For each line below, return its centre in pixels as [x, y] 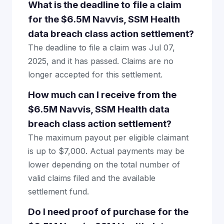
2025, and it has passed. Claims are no [101, 61]
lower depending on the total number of [104, 164]
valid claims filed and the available [92, 178]
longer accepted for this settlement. [95, 74]
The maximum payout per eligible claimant [108, 137]
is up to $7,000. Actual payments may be [106, 151]
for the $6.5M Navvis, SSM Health [104, 19]
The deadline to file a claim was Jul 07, [101, 47]
